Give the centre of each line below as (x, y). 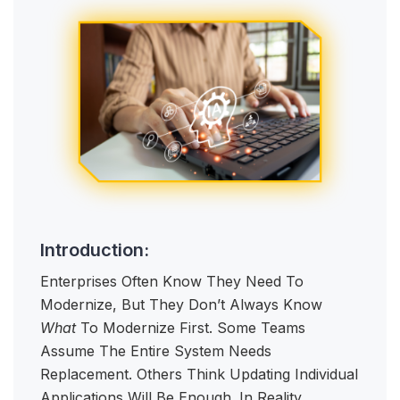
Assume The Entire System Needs (156, 351)
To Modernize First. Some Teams (191, 328)
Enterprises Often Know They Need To (172, 282)
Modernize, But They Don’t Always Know (181, 305)
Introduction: (97, 250)
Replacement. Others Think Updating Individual (199, 375)
